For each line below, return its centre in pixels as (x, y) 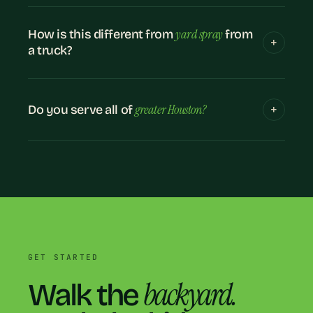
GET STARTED (64, 257)
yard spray (199, 35)
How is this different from (102, 35)
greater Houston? (170, 109)
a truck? (50, 51)
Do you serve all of (82, 109)
